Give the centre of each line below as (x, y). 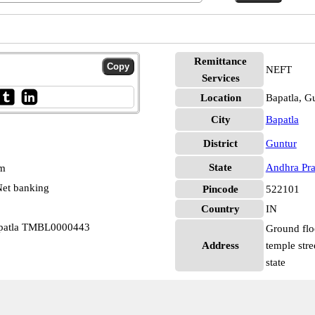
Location (220, 98)
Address (221, 245)
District (221, 143)
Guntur (281, 143)
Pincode (221, 189)
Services (220, 78)
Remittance (221, 61)
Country (221, 209)
